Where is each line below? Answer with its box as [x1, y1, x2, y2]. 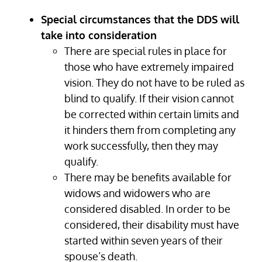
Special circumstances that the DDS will [41, 13, 239, 26]
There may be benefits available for [64, 171, 232, 184]
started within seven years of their [64, 234, 223, 247]
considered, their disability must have [64, 218, 239, 232]
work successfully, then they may [64, 139, 218, 153]
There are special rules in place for [64, 44, 227, 58]
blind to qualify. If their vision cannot [64, 92, 234, 105]
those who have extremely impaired [64, 60, 234, 74]
